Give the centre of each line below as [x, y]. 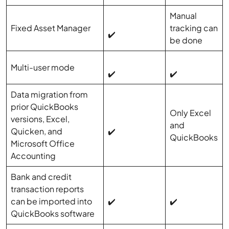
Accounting [34, 156]
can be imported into [52, 201]
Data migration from [50, 95]
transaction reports [48, 189]
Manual [184, 16]
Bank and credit [41, 177]
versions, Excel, [40, 119]
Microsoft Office [43, 144]
